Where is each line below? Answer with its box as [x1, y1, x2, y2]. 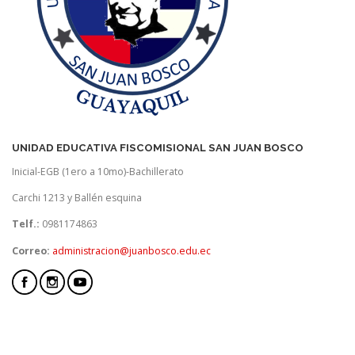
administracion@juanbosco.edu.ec [52, 243, 211, 258]
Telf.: [12, 217, 40, 231]
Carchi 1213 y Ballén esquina [12, 191, 142, 205]
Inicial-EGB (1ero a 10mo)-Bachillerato [12, 165, 184, 179]
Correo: [12, 243, 52, 258]
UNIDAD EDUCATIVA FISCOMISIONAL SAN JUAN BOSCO [12, 142, 303, 155]
